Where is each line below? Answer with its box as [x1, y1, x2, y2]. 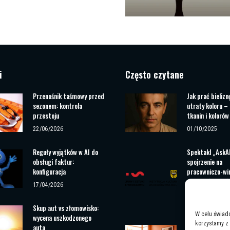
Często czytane [125, 67, 184, 81]
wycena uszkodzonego [33, 212, 91, 223]
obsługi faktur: [33, 156, 74, 167]
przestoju [33, 110, 59, 121]
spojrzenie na [187, 156, 222, 167]
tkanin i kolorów [187, 110, 229, 121]
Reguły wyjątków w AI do [33, 146, 98, 157]
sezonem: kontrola [33, 100, 82, 111]
